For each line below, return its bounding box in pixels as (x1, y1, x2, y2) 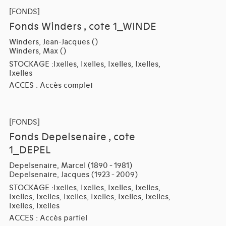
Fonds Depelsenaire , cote (9, 131, 135, 144)
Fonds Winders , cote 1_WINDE (9, 20, 156, 33)
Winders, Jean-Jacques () (9, 37, 98, 46)
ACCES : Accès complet (9, 80, 93, 90)
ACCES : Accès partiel (9, 213, 87, 223)
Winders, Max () (9, 46, 66, 55)
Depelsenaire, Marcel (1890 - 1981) (9, 161, 132, 171)
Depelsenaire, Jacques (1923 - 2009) (9, 170, 138, 180)
